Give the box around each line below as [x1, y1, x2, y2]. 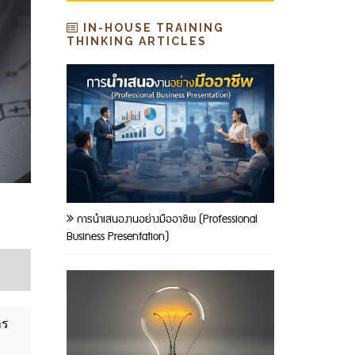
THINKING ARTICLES [66, 35, 207, 48]
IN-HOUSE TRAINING [78, 21, 224, 34]
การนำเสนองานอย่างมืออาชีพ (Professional [73, 210, 258, 229]
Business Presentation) [66, 227, 170, 246]
